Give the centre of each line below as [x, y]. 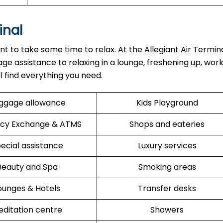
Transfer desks [167, 188]
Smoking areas [167, 167]
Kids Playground [167, 103]
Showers [167, 210]
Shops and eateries [167, 124]
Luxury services [167, 146]
